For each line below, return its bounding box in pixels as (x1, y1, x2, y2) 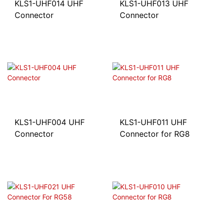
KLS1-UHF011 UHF (119, 117, 187, 127)
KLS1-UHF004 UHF (15, 117, 85, 127)
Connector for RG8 (119, 129, 190, 139)
